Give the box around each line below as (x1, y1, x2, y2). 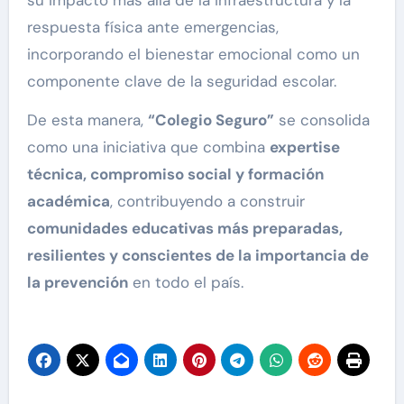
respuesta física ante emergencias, (26, 17, 279, 38)
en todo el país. (127, 272, 243, 293)
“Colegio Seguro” (147, 110, 274, 131)
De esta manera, (26, 110, 148, 131)
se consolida (273, 110, 370, 131)
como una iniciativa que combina (26, 137, 270, 158)
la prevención (26, 272, 128, 293)
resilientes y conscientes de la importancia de (26, 245, 369, 266)
